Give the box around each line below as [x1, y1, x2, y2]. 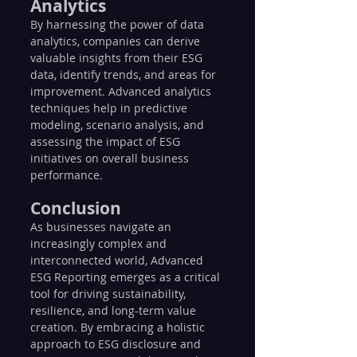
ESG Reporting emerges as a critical [30, 269, 223, 284]
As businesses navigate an [30, 219, 175, 234]
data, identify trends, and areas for [30, 67, 219, 82]
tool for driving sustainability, [30, 286, 189, 301]
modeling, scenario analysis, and [30, 117, 207, 132]
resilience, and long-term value [30, 303, 199, 318]
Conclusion [30, 197, 121, 220]
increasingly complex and [30, 236, 170, 251]
